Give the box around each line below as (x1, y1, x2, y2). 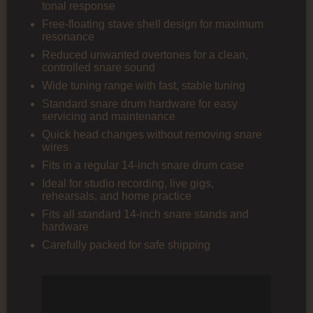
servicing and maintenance (42, 110, 175, 122)
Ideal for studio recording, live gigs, (42, 177, 214, 189)
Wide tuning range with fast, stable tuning (42, 79, 245, 92)
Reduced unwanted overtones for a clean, (42, 48, 248, 61)
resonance (42, 30, 94, 43)
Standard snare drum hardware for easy (42, 97, 238, 110)
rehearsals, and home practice (42, 189, 191, 202)
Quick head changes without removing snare (42, 128, 262, 140)
